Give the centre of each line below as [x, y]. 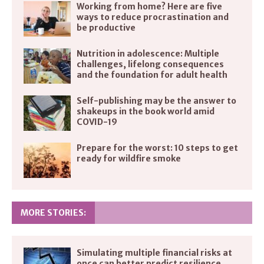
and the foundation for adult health [152, 75]
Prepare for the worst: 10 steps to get [157, 148]
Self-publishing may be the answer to [156, 100]
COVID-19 [97, 122]
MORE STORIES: [53, 212]
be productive [106, 27]
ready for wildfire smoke [129, 158]
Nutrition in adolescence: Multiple [148, 53]
